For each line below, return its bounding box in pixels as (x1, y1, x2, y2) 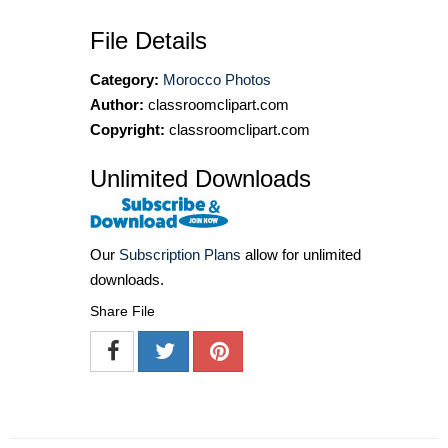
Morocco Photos (163, 71, 271, 89)
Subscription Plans (119, 246, 241, 264)
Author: (90, 96, 144, 114)
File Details (90, 27, 207, 55)
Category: (90, 71, 159, 89)
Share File (90, 303, 155, 320)
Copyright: (90, 121, 165, 139)
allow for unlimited (241, 246, 361, 264)
